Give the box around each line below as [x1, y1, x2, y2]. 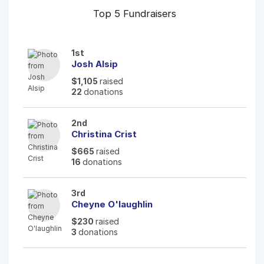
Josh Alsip [71, 58, 118, 70]
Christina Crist [71, 128, 137, 140]
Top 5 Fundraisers [93, 7, 176, 19]
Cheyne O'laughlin [71, 198, 153, 210]
